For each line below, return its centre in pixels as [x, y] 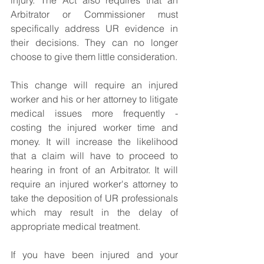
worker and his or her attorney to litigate [94, 99]
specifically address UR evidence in [94, 28]
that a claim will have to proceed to [94, 156]
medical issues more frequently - [94, 113]
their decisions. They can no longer [94, 42]
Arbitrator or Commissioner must [94, 14]
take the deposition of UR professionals [94, 198]
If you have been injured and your [94, 255]
